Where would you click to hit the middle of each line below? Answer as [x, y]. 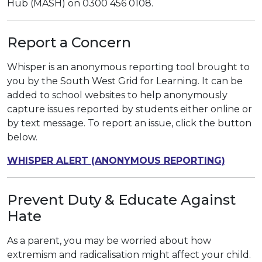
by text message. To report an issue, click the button [129, 123]
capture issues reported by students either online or [130, 109]
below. [22, 137]
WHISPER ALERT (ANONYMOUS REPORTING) [116, 160]
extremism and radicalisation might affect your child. [129, 254]
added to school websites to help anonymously [117, 95]
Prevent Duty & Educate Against [121, 199]
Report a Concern [69, 42]
